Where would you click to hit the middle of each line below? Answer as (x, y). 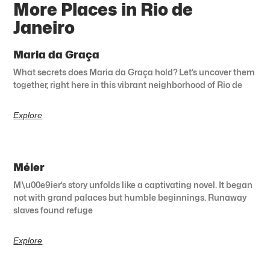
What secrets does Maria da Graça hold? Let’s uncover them (134, 72)
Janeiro (44, 27)
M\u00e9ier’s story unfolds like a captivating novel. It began (133, 184)
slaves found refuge (53, 210)
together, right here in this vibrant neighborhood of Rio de (128, 84)
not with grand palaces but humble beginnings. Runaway (130, 197)
